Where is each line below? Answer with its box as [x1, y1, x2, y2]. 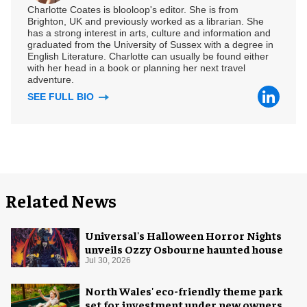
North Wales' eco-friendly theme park [85, 283, 283, 297]
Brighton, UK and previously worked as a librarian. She [27, 16, 264, 27]
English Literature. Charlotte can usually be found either [27, 51, 269, 62]
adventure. [27, 74, 74, 86]
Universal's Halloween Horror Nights [85, 228, 282, 243]
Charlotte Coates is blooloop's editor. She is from [27, 4, 238, 16]
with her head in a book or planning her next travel [27, 62, 245, 74]
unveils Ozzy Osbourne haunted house [85, 242, 283, 256]
